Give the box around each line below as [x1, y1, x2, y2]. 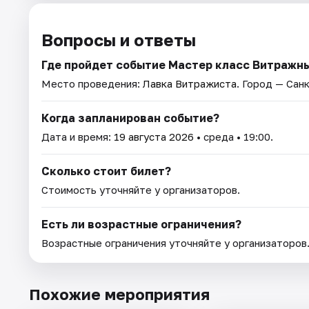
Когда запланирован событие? [41, 110, 219, 125]
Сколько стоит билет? [41, 163, 171, 178]
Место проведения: [41, 77, 143, 90]
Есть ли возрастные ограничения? [41, 217, 241, 231]
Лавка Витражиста [143, 77, 237, 90]
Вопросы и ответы [41, 29, 196, 50]
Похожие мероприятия [29, 284, 210, 303]
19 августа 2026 [114, 130, 194, 143]
